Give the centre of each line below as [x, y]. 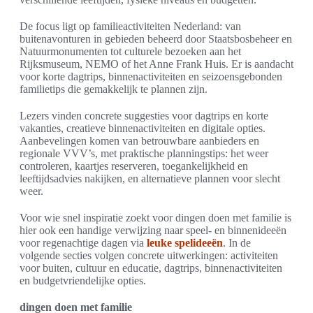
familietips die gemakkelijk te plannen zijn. [114, 89]
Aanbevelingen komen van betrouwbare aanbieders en [139, 141]
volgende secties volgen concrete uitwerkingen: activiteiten [149, 256]
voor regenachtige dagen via [83, 243]
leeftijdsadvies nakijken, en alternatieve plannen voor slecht [150, 179]
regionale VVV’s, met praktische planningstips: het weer [144, 154]
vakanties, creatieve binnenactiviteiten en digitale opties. [143, 129]
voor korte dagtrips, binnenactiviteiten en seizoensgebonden [151, 77]
